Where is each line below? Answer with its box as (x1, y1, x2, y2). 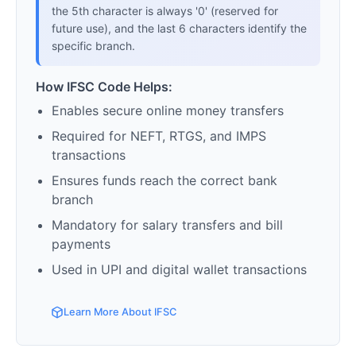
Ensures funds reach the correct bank (52, 172, 277, 189)
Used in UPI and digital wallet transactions (52, 261, 307, 278)
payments (52, 236, 110, 253)
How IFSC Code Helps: (36, 79, 172, 95)
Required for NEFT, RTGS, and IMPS (52, 128, 266, 145)
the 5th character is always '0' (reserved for (52, 4, 278, 18)
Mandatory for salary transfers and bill (52, 217, 283, 234)
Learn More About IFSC (64, 306, 177, 319)
